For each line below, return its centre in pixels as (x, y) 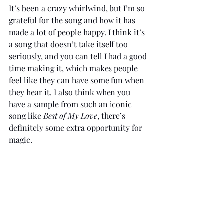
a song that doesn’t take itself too (69, 44)
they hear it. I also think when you (71, 92)
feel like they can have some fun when (78, 80)
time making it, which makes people (74, 68)
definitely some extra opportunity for (77, 127)
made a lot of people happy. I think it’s (78, 32)
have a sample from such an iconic (71, 104)
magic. (21, 139)
